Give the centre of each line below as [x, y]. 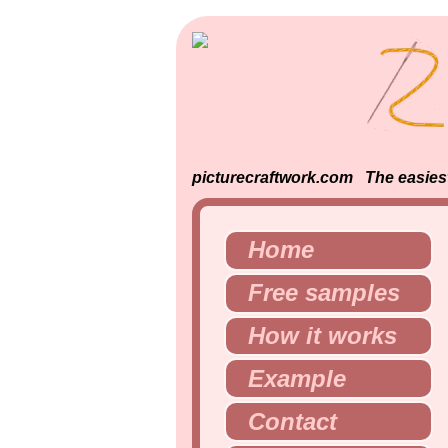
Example [297, 378]
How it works [323, 335]
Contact [293, 421]
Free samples [324, 293]
